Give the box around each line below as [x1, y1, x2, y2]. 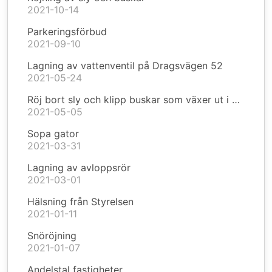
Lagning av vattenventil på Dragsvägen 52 [27, 59, 223, 72]
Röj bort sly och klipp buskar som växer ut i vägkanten [232, 93, 240, 106]
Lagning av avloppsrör [27, 161, 131, 174]
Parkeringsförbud [27, 25, 107, 38]
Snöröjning [27, 229, 76, 242]
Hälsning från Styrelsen [27, 195, 134, 208]
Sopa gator [27, 127, 79, 140]
